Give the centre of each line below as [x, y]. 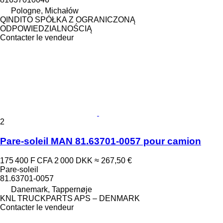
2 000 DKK [73, 160]
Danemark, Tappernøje [52, 189]
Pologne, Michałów [45, 11]
